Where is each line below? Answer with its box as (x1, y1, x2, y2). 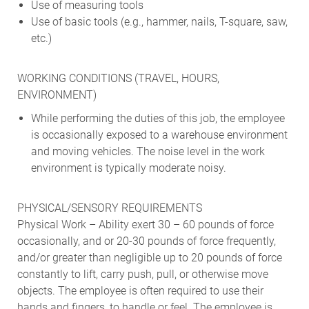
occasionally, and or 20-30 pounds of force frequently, (17, 234, 276, 248)
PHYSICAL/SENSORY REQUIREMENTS (17, 201, 202, 215)
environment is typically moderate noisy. (30, 161, 226, 175)
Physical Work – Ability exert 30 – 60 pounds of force (17, 217, 274, 231)
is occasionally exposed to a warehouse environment (30, 128, 288, 141)
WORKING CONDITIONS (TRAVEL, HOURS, (17, 71, 219, 85)
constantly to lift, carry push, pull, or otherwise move (17, 267, 268, 281)
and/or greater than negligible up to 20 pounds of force (17, 250, 282, 264)
